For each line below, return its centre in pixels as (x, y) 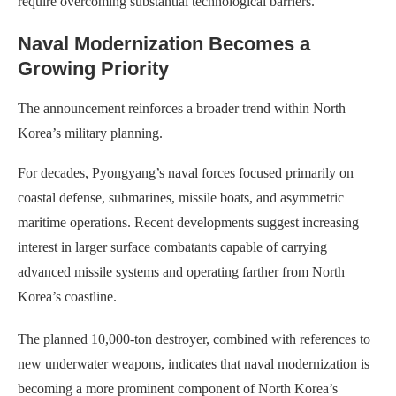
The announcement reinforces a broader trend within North (182, 109)
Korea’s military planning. (90, 133)
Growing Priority (93, 69)
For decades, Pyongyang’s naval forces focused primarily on (186, 173)
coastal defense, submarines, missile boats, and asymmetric (181, 198)
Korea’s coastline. (67, 297)
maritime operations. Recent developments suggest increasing (188, 223)
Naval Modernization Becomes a (164, 44)
